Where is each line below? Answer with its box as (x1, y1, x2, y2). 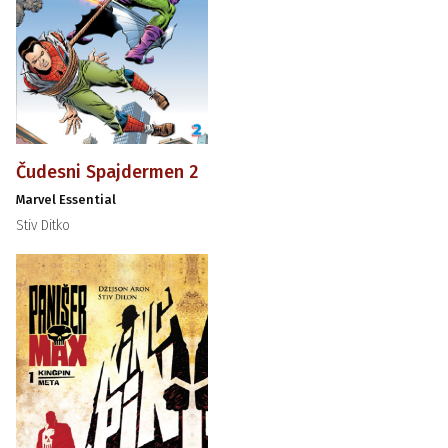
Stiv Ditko (15, 216, 70, 234)
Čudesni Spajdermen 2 (15, 160, 198, 183)
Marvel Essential (15, 191, 116, 207)
